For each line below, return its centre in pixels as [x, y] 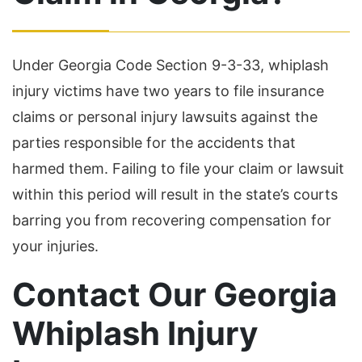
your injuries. [55, 246]
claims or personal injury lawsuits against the [165, 117]
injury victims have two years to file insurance [168, 91]
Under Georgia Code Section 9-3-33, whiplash [170, 65]
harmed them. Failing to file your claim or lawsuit [178, 169]
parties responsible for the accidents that [154, 143]
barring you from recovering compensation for [172, 221]
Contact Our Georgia [175, 295]
